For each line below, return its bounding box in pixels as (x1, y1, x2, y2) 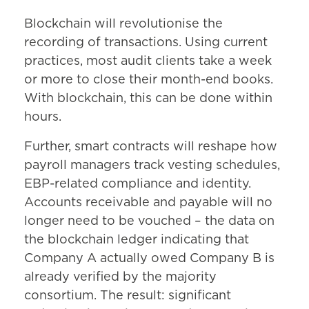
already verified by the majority (24, 271, 217, 284)
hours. (24, 111, 61, 124)
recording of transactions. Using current (24, 37, 268, 50)
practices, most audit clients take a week (24, 55, 272, 68)
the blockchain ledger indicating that (24, 234, 249, 247)
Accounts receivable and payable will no (24, 197, 272, 210)
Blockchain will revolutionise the (24, 18, 223, 31)
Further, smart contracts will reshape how (24, 141, 277, 154)
